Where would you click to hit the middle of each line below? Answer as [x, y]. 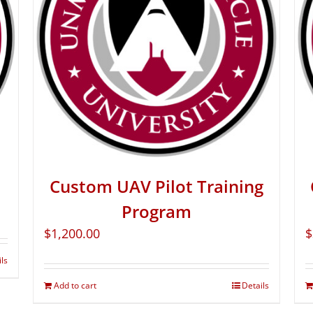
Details [255, 286]
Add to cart [75, 286]
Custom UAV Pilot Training [156, 187]
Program [156, 212]
